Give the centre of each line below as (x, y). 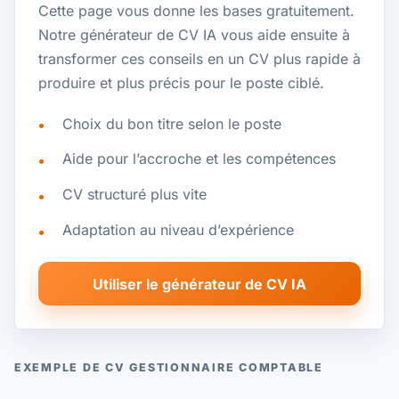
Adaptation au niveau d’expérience (178, 230)
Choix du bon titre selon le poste (171, 123)
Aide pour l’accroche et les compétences (199, 159)
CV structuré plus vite (134, 195)
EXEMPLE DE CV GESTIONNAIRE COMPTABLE (169, 367)
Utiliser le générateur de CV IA (199, 284)
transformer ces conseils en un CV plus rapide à (199, 58)
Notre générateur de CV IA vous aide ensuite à (194, 34)
